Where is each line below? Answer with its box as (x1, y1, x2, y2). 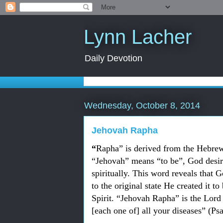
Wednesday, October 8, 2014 (84, 101, 200, 111)
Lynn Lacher (84, 26, 192, 48)
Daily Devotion (85, 53, 142, 63)
